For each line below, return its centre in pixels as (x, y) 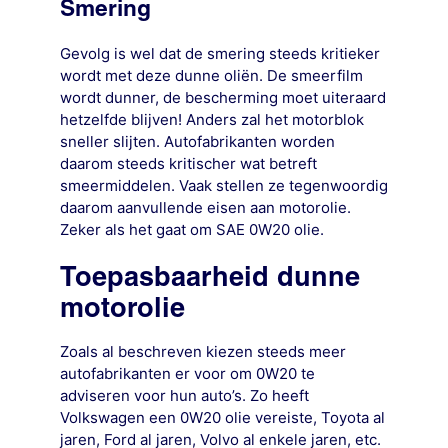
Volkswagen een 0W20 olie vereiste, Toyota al (222, 418)
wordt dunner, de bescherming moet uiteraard (222, 98)
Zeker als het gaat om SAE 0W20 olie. (191, 230)
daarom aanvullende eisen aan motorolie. (205, 208)
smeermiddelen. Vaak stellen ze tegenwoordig (223, 186)
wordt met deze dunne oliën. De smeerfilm (211, 76)
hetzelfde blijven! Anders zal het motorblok (211, 120)
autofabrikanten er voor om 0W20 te (187, 374)
